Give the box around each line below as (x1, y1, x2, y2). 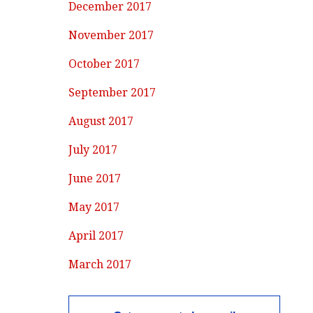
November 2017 (68, 28, 154, 42)
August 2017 (68, 114, 134, 128)
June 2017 (68, 171, 122, 185)
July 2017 (68, 143, 118, 156)
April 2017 (68, 228, 124, 242)
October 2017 (68, 57, 140, 71)
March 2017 (68, 257, 132, 271)
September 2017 (68, 85, 156, 99)
